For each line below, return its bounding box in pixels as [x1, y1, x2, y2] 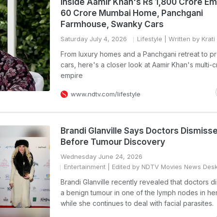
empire [61, 71, 83, 79]
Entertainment [64, 163, 106, 170]
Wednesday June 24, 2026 [61, 153, 142, 160]
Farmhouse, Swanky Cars [61, 19, 164, 29]
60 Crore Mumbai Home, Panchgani [61, 8, 203, 18]
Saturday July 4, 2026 [61, 35, 127, 43]
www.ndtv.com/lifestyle [71, 90, 140, 98]
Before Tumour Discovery [61, 137, 165, 147]
